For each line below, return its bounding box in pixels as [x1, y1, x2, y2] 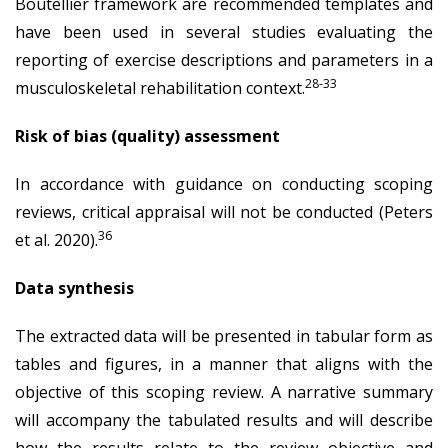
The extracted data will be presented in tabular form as [15, 324, 433, 347]
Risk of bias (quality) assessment [15, 124, 280, 147]
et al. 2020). [15, 228, 98, 251]
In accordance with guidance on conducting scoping [15, 172, 433, 195]
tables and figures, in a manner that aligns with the [15, 352, 433, 375]
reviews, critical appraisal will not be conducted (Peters [15, 200, 433, 223]
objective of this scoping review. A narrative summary [15, 380, 433, 403]
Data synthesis [15, 276, 134, 299]
